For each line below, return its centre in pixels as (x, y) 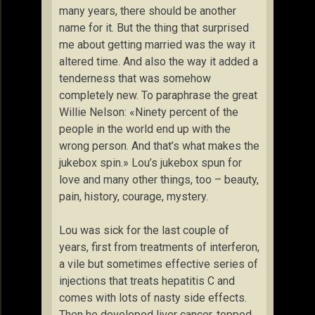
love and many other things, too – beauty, (159, 180)
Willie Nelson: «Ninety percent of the (149, 112)
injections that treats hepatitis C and (147, 281)
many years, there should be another (148, 11)
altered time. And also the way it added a (159, 62)
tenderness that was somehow (135, 78)
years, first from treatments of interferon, (159, 247)
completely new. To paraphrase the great (158, 95)
